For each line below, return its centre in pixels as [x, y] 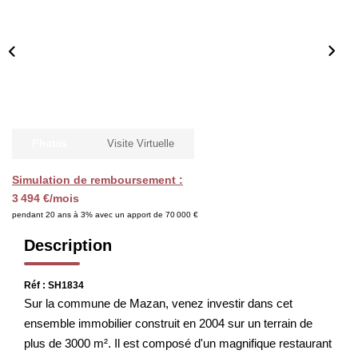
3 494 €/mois [46, 198]
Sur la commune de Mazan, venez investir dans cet [158, 303]
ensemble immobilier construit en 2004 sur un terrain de [168, 323]
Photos [50, 143]
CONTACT [179, 137]
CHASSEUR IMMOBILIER [179, 41]
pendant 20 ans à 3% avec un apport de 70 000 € [105, 214]
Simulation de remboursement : [97, 179]
